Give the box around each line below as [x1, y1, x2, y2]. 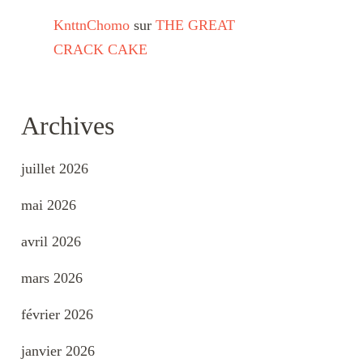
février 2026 [21, 305, 93, 322]
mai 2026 [21, 196, 76, 213]
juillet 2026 [21, 160, 88, 177]
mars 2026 [21, 269, 83, 286]
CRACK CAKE [53, 41, 147, 58]
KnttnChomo [53, 17, 130, 34]
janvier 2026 [21, 342, 95, 359]
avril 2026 [21, 233, 81, 250]
